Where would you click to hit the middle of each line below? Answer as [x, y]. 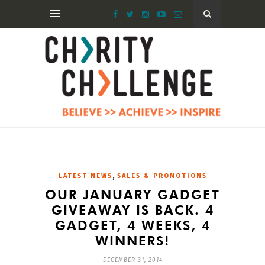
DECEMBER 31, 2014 [132, 260]
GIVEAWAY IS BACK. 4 [132, 210]
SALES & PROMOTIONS [162, 176]
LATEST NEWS [85, 176]
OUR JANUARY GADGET [132, 194]
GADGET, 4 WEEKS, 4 [132, 225]
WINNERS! [132, 240]
